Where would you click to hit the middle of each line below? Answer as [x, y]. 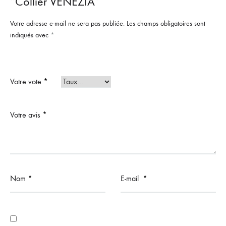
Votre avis [26, 115]
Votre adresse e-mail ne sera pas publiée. [67, 23]
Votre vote [27, 81]
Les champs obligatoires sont [166, 23]
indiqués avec [30, 35]
